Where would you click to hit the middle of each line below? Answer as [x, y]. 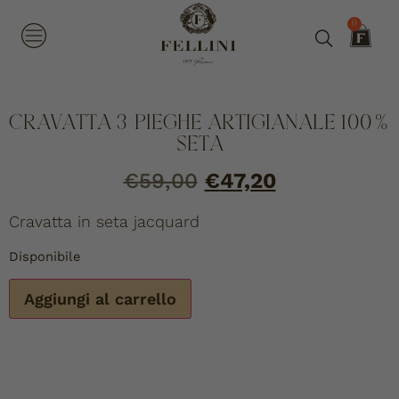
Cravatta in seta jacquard [104, 222]
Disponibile [45, 256]
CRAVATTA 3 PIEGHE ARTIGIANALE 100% [199, 124]
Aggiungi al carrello [100, 299]
